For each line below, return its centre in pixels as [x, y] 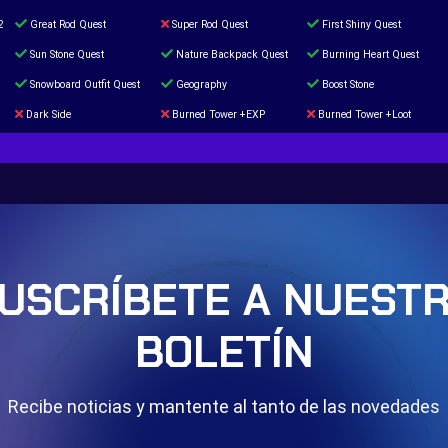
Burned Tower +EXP [218, 114]
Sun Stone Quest [67, 54]
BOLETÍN [224, 352]
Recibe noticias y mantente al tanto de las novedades [224, 406]
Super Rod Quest [210, 24]
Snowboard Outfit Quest [85, 84]
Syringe [189, 144]
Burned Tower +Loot [364, 114]
